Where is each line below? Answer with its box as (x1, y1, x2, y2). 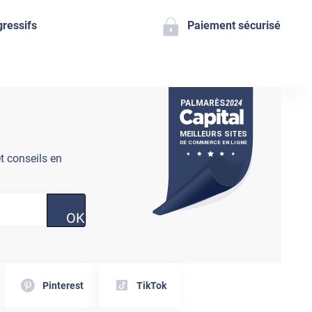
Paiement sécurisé (187, 18, 281, 32)
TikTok (136, 279, 166, 291)
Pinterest (42, 279, 84, 291)
